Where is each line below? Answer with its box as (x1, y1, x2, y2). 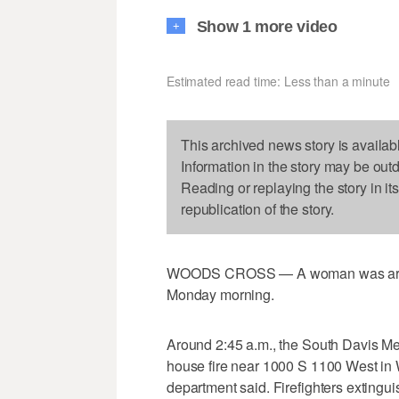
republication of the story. (181, 199, 335, 220)
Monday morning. (167, 284, 274, 305)
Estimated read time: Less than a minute (167, 72, 390, 91)
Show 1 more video (196, 18, 338, 37)
